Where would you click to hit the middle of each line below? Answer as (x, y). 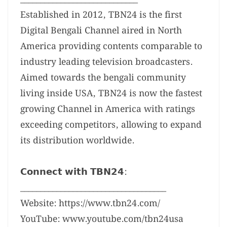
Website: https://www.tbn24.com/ (90, 204)
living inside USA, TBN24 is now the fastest (111, 94)
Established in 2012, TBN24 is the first (101, 15)
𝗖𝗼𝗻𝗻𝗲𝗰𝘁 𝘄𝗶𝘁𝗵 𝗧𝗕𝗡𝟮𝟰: (73, 172)
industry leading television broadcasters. (106, 62)
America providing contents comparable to (111, 47)
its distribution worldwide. (77, 141)
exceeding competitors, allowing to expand (111, 125)
